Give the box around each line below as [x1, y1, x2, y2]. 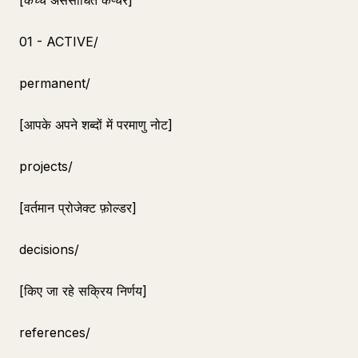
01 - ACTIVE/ [19, 34, 98, 50]
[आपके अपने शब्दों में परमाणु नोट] [19, 117, 173, 133]
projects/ [19, 158, 73, 174]
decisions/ [19, 241, 79, 257]
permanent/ [19, 75, 90, 91]
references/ [19, 324, 90, 340]
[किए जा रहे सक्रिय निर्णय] [19, 283, 147, 299]
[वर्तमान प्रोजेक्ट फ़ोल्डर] [19, 200, 137, 216]
